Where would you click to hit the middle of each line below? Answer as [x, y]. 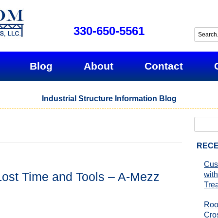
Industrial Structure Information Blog [109, 99]
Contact [164, 66]
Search [203, 123]
